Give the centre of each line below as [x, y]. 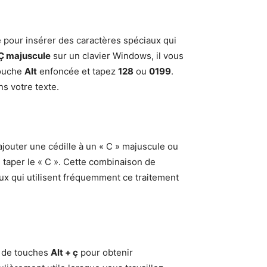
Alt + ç [64, 252]
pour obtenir [105, 252]
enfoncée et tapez [77, 71]
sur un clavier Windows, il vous [117, 56]
